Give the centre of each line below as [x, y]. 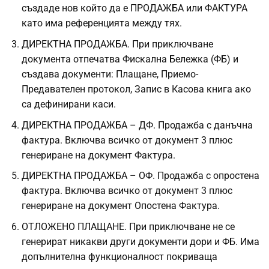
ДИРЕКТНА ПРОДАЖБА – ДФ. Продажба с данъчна [137, 125]
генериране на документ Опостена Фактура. [121, 206]
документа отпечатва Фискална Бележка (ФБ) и [130, 59]
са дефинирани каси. [69, 104]
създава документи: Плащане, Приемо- [110, 74]
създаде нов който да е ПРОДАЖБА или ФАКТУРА [134, 8]
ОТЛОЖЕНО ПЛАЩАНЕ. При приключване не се [128, 227]
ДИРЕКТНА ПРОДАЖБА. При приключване [117, 44]
